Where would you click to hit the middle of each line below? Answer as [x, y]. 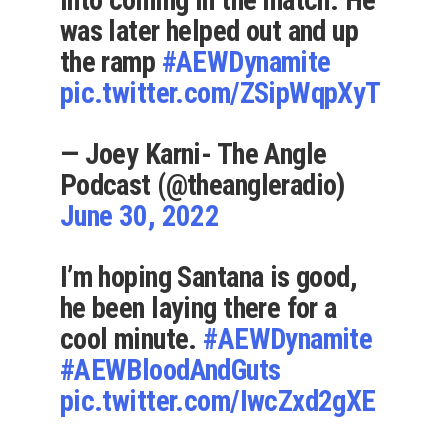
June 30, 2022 [139, 216]
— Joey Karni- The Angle [193, 154]
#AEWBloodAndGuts [170, 370]
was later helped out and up [209, 31]
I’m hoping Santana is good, [208, 277]
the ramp [110, 62]
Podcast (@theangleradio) [202, 185]
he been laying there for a [198, 308]
